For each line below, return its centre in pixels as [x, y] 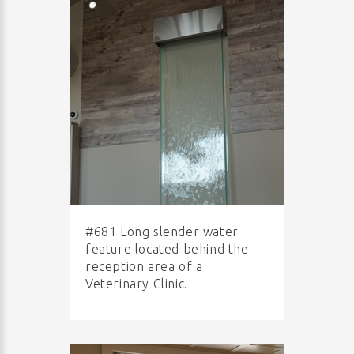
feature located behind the [167, 249]
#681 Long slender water [162, 232]
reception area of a [144, 266]
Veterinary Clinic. [137, 284]
